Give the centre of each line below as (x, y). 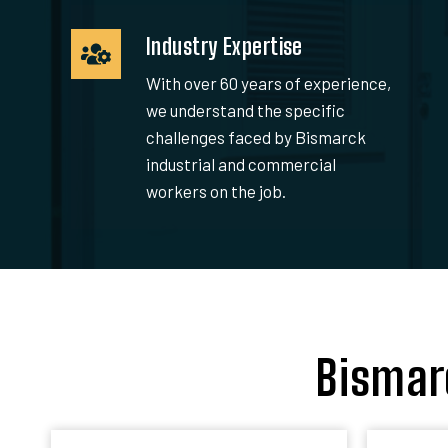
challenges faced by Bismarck (256, 136)
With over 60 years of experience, (268, 82)
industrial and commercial (241, 163)
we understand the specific (245, 109)
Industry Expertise (224, 46)
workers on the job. (216, 190)
